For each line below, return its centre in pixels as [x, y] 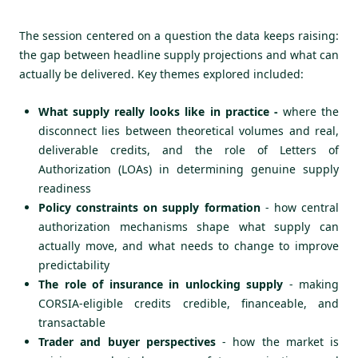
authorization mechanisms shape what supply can [189, 226]
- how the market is [277, 341]
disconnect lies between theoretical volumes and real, [189, 130]
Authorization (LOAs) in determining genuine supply [189, 169]
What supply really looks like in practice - [158, 111]
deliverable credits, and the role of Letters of [189, 149]
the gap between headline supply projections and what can [179, 55]
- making [311, 284]
